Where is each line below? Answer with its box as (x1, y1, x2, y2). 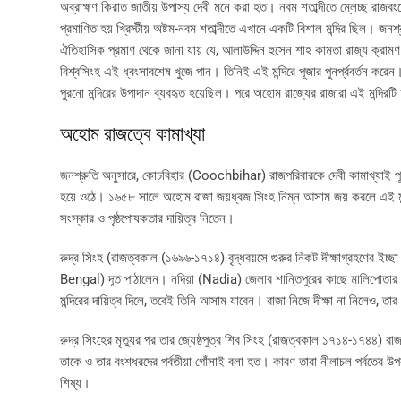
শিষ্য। (60, 374, 90, 391)
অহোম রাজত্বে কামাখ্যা (60, 122, 205, 145)
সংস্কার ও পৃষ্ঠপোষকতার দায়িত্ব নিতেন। (60, 209, 235, 226)
